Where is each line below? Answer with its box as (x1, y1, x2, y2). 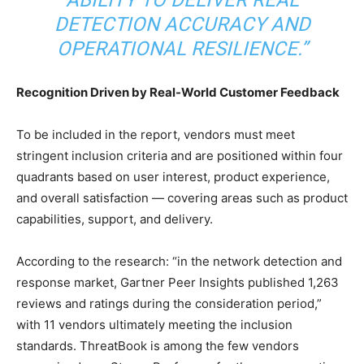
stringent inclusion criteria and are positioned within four (16, 148, 343, 163)
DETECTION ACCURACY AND (54, 13, 310, 36)
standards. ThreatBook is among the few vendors (16, 338, 299, 353)
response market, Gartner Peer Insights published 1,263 (16, 275, 339, 290)
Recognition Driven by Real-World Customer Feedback (16, 84, 340, 100)
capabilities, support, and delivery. (16, 211, 213, 227)
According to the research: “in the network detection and (16, 253, 342, 269)
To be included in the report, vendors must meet (16, 127, 295, 142)
